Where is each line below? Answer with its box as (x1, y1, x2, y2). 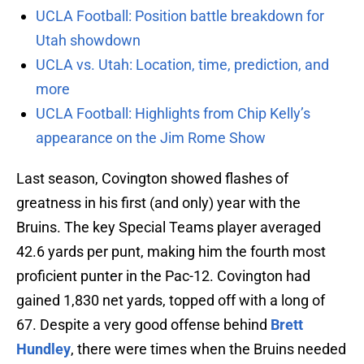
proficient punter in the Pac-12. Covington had (16, 267, 310, 285)
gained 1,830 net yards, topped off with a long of (16, 292, 325, 310)
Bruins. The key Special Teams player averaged (16, 219, 321, 236)
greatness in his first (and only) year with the (16, 194, 301, 212)
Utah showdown (36, 32, 141, 50)
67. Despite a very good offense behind (16, 316, 271, 334)
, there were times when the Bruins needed (71, 340, 346, 358)
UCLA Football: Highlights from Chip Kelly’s (36, 105, 310, 123)
